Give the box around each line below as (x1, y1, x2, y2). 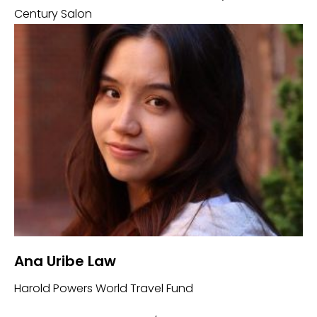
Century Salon (14, 6, 92, 22)
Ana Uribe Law (14, 251, 116, 271)
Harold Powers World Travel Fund (14, 280, 193, 296)
